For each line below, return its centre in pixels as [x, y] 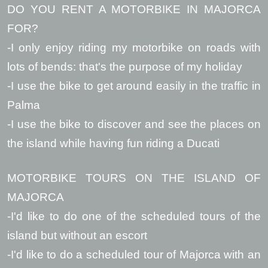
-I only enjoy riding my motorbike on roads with [134, 48]
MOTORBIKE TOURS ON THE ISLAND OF [134, 178]
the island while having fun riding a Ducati [113, 143]
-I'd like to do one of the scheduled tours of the [134, 216]
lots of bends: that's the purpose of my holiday [125, 67]
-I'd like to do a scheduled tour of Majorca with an [134, 255]
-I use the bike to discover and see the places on [134, 124]
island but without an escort [77, 235]
